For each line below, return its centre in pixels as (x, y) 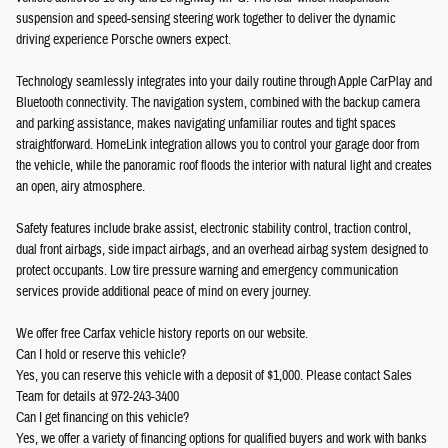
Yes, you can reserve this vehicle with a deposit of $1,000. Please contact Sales (214, 375)
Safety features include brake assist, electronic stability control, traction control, (213, 228)
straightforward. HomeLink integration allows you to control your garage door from (218, 144)
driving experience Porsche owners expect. (123, 39)
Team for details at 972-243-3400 (97, 396)
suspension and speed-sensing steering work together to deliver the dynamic (206, 18)
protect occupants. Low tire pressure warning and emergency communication (207, 270)
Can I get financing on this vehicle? (102, 417)
